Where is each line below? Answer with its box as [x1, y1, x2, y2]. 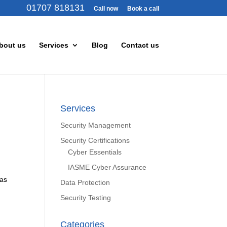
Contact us [121, 41, 159, 49]
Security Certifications [60, 136, 130, 144]
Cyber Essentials [68, 148, 122, 156]
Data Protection [60, 178, 110, 186]
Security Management [60, 121, 131, 129]
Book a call [127, 5, 159, 12]
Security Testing [60, 194, 111, 202]
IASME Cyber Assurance [68, 163, 147, 171]
